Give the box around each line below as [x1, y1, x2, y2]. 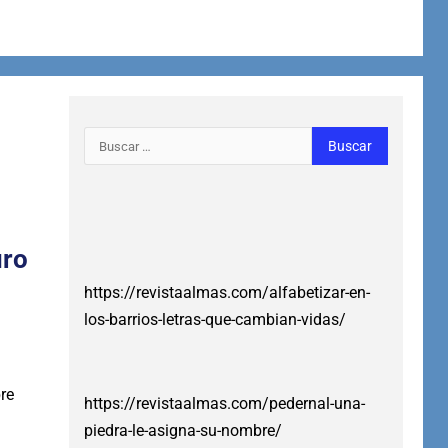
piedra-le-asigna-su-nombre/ [83, 421, 282, 441]
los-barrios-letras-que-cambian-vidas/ [83, 310, 346, 330]
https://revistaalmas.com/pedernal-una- [83, 394, 365, 414]
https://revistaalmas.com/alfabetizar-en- [83, 283, 370, 303]
